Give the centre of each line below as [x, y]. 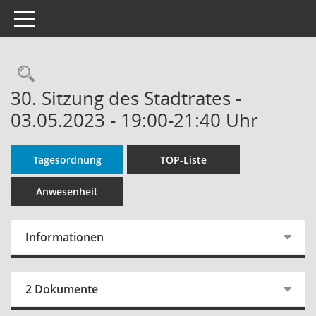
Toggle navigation [55, 17]
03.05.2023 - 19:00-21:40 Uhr [134, 120]
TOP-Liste [183, 160]
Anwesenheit [67, 192]
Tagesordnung [67, 160]
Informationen [65, 237]
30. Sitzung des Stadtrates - [126, 98]
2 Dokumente [62, 289]
